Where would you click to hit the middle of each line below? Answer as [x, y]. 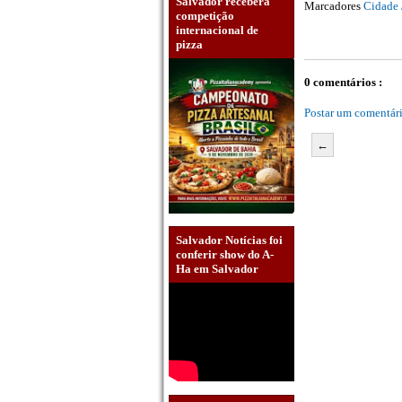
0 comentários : [343, 83]
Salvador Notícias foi [229, 240]
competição [205, 15]
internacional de [217, 30]
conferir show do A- [225, 255]
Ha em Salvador [217, 269]
